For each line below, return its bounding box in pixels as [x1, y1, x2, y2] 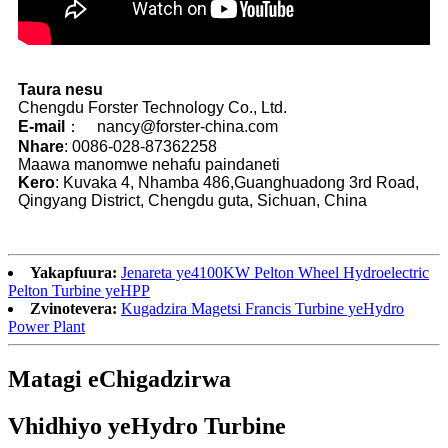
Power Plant [8, 317, 85, 335]
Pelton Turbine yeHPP [8, 281, 150, 299]
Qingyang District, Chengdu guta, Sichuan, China [18, 191, 367, 209]
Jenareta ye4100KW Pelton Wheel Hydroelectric [121, 263, 429, 281]
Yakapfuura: [30, 263, 117, 281]
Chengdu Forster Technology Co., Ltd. [18, 98, 287, 116]
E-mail [18, 117, 65, 135]
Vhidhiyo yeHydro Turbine [8, 412, 286, 439]
